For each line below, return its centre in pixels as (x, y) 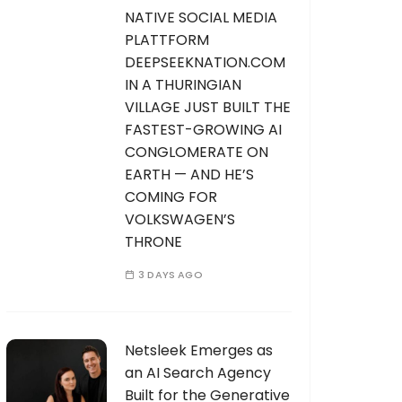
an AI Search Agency (198, 373)
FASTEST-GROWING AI (203, 130)
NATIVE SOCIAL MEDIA (201, 17)
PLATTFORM (167, 40)
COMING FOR (171, 197)
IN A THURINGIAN (183, 85)
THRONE (153, 242)
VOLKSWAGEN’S (180, 219)
